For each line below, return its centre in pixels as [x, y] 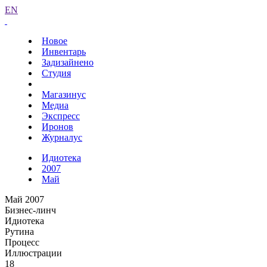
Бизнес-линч [30, 210]
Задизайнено [68, 62]
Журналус [62, 137]
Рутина [19, 232]
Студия [56, 73]
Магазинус [64, 94]
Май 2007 [24, 199]
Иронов [58, 127]
